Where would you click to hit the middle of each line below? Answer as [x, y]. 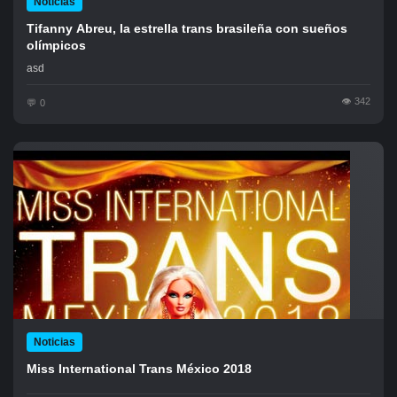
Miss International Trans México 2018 [139, 369]
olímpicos [56, 45]
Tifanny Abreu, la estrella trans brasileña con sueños [187, 28]
